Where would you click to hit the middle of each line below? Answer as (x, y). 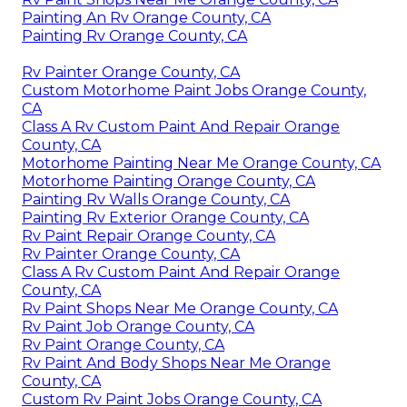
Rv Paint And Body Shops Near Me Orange (176, 362)
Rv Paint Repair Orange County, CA (149, 235)
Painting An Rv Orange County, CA (146, 17)
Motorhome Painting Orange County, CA (169, 181)
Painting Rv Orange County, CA (134, 35)
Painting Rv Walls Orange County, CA (156, 199)
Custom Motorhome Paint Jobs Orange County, (194, 90)
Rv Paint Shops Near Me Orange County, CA (180, 308)
